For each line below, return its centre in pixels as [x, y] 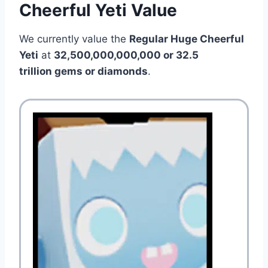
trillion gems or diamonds [83, 71]
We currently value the [74, 39]
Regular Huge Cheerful [187, 39]
